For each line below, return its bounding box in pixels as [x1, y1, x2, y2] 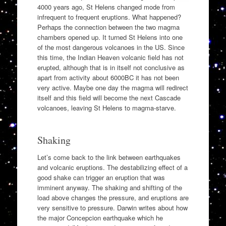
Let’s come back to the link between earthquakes [37, 152, 181, 162]
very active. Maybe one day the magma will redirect [37, 83, 188, 93]
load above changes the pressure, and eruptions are [37, 193, 189, 203]
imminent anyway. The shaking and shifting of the [37, 183, 182, 193]
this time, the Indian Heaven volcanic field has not [37, 52, 184, 63]
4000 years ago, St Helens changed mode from [37, 2, 175, 12]
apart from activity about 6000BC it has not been [37, 73, 179, 83]
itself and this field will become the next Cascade [37, 93, 181, 103]
